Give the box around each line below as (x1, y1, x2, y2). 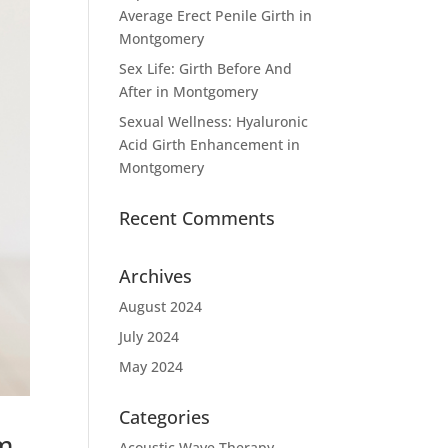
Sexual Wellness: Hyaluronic (119, 112, 309, 131)
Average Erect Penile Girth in (119, 6, 313, 25)
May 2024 (119, 357, 184, 376)
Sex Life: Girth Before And (119, 59, 293, 78)
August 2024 (119, 297, 203, 316)
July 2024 (119, 327, 180, 346)
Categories (119, 405, 211, 429)
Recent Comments (119, 206, 276, 230)
